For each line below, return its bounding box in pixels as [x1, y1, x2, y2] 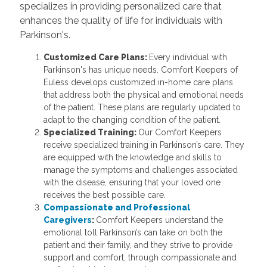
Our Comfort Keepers [138, 128, 222, 138]
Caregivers [43, 215, 92, 225]
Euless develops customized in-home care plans [43, 77, 233, 88]
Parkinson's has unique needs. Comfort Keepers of [43, 65, 238, 75]
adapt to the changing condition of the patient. [43, 115, 221, 125]
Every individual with [148, 52, 227, 63]
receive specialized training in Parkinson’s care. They [43, 140, 244, 150]
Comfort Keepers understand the [95, 215, 223, 225]
